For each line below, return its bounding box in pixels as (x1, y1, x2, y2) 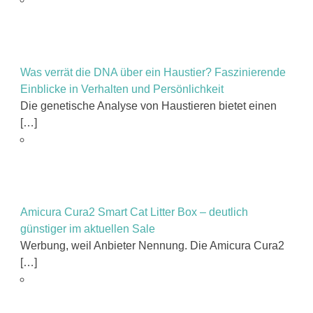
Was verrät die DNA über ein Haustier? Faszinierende (20, 66, 286, 78)
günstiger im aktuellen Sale (20, 222, 155, 235)
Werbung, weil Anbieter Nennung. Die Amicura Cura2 (20, 239, 284, 252)
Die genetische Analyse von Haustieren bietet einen (20, 99, 277, 112)
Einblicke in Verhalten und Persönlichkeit (20, 82, 224, 95)
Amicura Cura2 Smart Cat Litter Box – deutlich (20, 205, 248, 218)
